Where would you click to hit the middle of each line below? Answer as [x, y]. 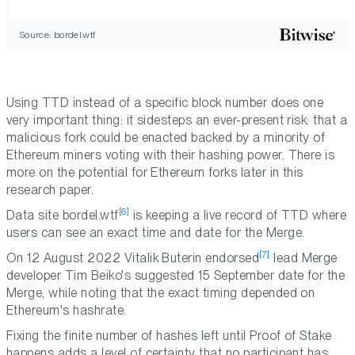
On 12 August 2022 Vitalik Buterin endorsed [133, 258]
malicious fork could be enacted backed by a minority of [166, 138]
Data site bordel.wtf [63, 216]
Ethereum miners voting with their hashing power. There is [171, 155]
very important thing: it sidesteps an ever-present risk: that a [177, 120]
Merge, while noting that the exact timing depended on [161, 293]
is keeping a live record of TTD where [238, 216]
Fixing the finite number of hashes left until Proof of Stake [169, 336]
